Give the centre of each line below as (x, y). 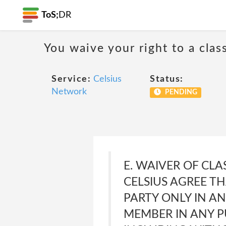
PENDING (180, 92)
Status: (167, 79)
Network (69, 92)
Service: (71, 79)
